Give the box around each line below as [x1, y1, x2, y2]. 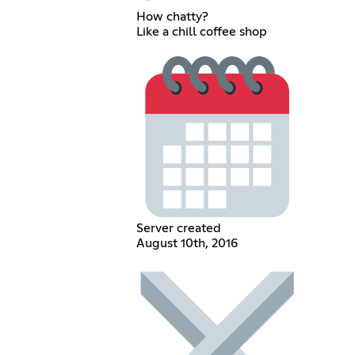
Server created [136, 221, 221, 235]
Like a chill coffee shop [136, 25, 267, 39]
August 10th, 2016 [136, 236, 238, 250]
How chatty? [136, 10, 208, 24]
